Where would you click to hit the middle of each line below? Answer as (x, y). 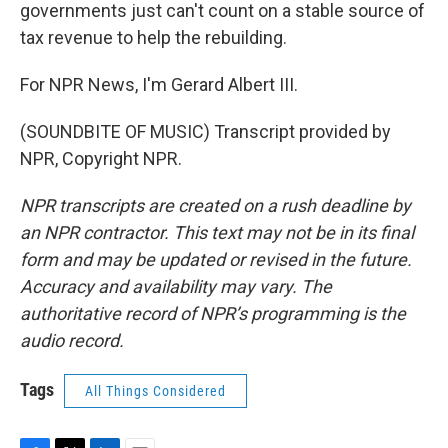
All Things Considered (155, 391)
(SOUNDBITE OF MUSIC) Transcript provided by (205, 131)
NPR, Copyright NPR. (101, 158)
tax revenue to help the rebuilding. (153, 37)
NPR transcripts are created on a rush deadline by (215, 205)
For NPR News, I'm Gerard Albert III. (159, 84)
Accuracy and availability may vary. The (176, 286)
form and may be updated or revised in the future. (216, 259)
